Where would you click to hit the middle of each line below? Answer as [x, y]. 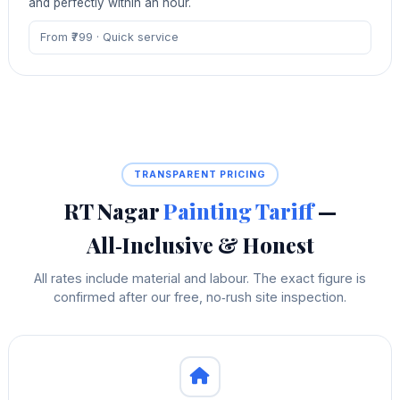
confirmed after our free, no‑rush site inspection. [200, 297]
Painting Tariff [238, 211]
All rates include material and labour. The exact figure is [200, 279]
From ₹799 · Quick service [109, 37]
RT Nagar [113, 211]
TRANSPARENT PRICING [200, 174]
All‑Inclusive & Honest [200, 245]
